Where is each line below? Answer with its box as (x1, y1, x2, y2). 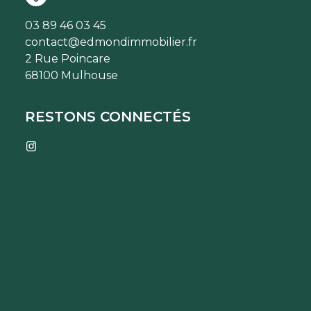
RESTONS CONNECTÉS (25, 108, 191, 125)
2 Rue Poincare (25, 51, 110, 65)
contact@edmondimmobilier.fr (25, 35, 197, 49)
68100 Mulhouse (25, 68, 118, 82)
